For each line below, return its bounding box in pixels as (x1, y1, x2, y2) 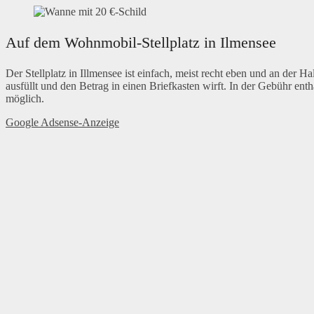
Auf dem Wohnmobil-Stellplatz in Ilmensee (6, 34, 276, 52)
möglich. (6, 93, 44, 105)
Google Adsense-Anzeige (6, 116, 119, 129)
